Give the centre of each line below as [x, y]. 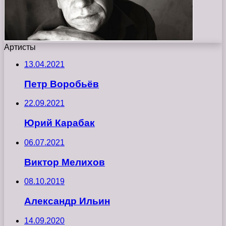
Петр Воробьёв [62, 84]
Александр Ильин [67, 201]
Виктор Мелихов [65, 162]
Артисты [20, 47]
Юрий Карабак [60, 123]
